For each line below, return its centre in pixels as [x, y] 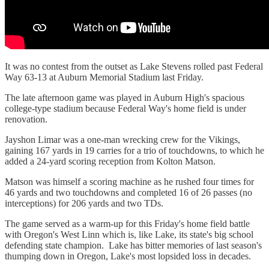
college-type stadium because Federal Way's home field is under [125, 108]
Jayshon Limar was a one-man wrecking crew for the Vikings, [122, 139]
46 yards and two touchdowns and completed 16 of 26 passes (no [128, 192]
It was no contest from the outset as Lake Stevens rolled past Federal [134, 66]
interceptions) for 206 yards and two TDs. [84, 203]
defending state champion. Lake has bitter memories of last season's [133, 245]
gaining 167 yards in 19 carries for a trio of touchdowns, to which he [134, 150]
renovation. [26, 119]
